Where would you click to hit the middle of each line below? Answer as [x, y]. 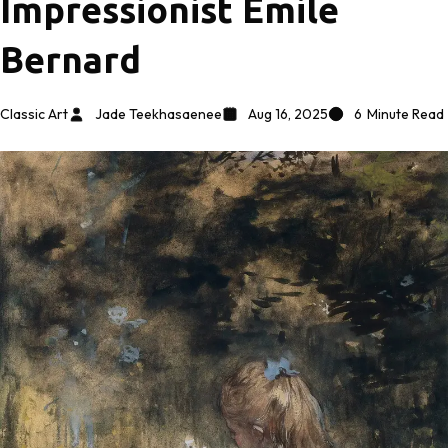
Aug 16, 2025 [288, 114]
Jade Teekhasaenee [158, 114]
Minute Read [405, 114]
